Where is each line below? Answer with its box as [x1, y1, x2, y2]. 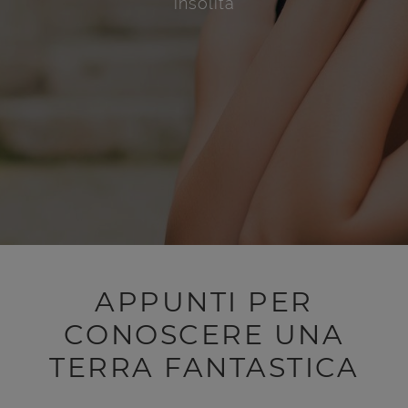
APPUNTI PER [95, 284, 313, 319]
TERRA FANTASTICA [49, 350, 359, 384]
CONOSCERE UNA [63, 317, 345, 352]
